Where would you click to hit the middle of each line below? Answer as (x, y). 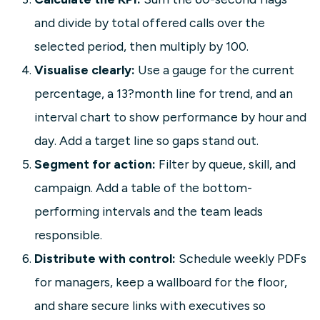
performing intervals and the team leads (149, 211)
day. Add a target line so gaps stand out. (146, 141)
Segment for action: (95, 164)
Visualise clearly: (85, 70)
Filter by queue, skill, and (226, 164)
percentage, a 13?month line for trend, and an (164, 94)
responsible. (68, 235)
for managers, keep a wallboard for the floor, (161, 282)
